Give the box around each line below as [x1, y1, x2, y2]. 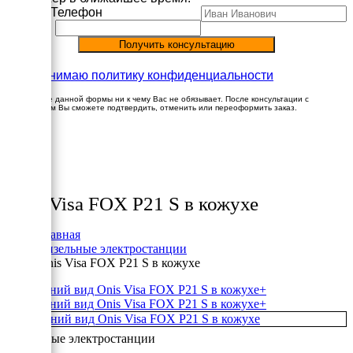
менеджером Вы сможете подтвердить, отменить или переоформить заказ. [6, 103, 297, 113]
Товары [6, 176, 51, 192]
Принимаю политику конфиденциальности [25, 69, 273, 83]
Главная [38, 228, 80, 241]
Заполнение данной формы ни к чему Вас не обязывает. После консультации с [6, 95, 309, 104]
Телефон [50, 6, 102, 20]
